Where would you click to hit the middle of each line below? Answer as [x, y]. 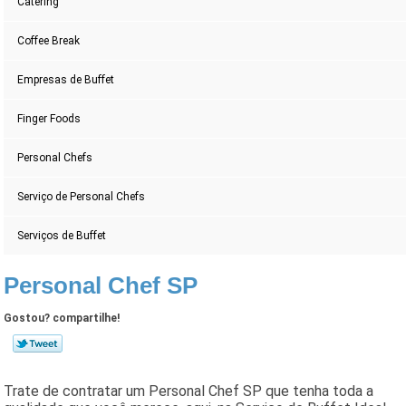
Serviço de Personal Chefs [82, 197]
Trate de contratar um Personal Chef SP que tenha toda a [189, 391]
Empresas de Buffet [66, 80]
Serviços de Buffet [62, 236]
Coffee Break [49, 41]
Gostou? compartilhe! [62, 319]
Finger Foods [49, 119]
